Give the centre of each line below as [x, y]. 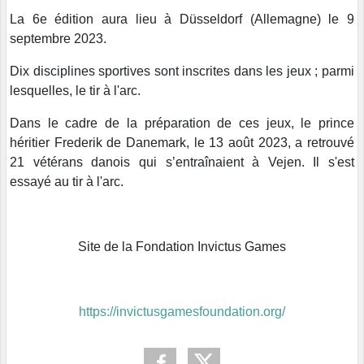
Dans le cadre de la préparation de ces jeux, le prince [182, 123]
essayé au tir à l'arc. [67, 182]
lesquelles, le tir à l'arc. [75, 91]
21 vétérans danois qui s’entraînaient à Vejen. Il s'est [182, 162]
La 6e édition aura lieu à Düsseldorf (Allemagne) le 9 [182, 19]
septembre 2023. [58, 39]
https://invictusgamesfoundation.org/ [182, 312]
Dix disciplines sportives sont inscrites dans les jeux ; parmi [182, 71]
